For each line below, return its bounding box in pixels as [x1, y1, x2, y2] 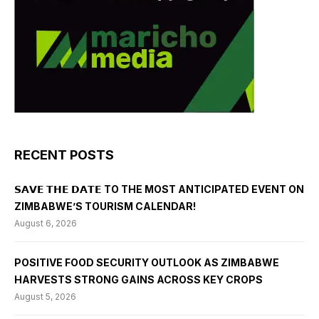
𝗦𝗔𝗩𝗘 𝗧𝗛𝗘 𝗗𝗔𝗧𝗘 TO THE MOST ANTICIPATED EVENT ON [14, 183, 304, 196]
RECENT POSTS [14, 147, 114, 163]
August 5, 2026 [14, 291, 76, 303]
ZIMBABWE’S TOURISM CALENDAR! [14, 200, 196, 213]
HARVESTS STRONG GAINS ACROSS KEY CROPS [14, 273, 263, 286]
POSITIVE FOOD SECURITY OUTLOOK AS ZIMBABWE [14, 256, 279, 269]
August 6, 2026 [14, 218, 77, 229]
